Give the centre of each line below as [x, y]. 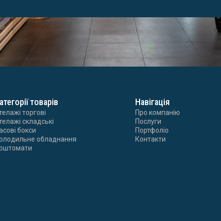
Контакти [150, 139]
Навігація [152, 102]
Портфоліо [152, 130]
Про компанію [158, 112]
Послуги [148, 121]
